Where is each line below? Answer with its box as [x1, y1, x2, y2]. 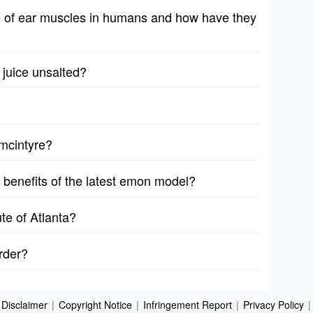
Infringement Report [143, 298, 232, 312]
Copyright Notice [58, 298, 132, 312]
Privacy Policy [242, 298, 304, 312]
